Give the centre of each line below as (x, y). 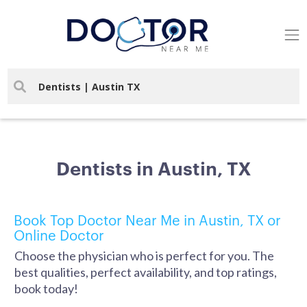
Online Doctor (59, 234)
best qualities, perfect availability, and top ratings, (146, 272)
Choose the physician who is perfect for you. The (144, 256)
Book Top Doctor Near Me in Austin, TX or (147, 219)
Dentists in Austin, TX (153, 167)
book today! (46, 288)
